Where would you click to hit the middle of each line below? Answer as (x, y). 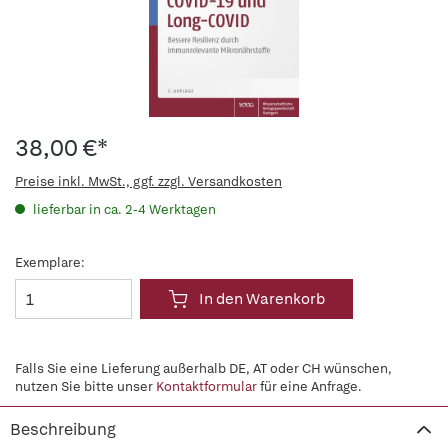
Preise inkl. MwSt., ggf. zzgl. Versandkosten (148, 181)
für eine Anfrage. (309, 386)
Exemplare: (50, 262)
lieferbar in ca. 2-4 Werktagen (123, 209)
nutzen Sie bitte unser (85, 386)
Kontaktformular (206, 386)
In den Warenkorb (262, 299)
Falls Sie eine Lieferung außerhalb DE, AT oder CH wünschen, (203, 368)
